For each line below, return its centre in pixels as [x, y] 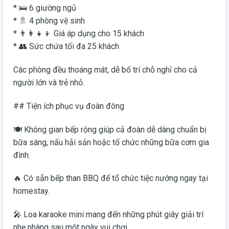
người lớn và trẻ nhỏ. [49, 82]
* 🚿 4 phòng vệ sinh [49, 21]
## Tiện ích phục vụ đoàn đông [69, 106]
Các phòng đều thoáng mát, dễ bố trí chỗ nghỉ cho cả [105, 70]
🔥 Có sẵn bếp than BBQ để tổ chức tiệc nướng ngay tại [111, 178]
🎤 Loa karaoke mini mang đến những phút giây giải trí [108, 215]
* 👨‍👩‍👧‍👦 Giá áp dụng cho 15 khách [79, 34]
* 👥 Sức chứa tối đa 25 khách [66, 47]
